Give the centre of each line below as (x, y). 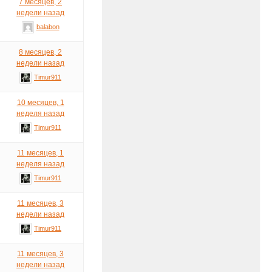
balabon (48, 26)
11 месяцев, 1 (41, 153)
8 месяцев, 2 (41, 52)
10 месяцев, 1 (40, 102)
